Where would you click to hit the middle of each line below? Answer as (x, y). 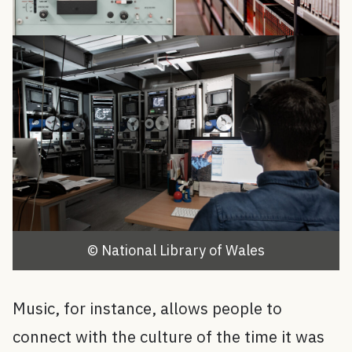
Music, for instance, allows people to (147, 309)
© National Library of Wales (176, 251)
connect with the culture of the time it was (169, 337)
